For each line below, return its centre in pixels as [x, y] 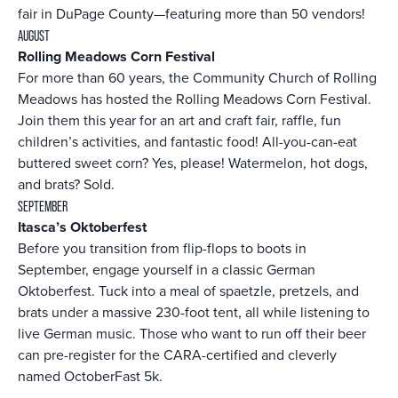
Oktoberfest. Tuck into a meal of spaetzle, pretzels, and [188, 291]
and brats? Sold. [68, 185]
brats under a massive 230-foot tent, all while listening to [194, 313]
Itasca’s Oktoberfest [82, 227]
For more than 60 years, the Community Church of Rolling [197, 78]
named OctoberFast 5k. [90, 377]
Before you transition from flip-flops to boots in [162, 249]
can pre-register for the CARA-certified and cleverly [177, 355]
